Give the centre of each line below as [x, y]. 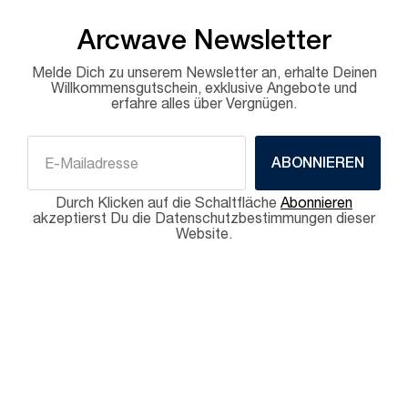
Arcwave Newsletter [204, 44]
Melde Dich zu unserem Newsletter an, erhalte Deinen [204, 75]
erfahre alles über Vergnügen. [204, 106]
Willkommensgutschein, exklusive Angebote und [204, 91]
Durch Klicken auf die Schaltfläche [168, 205]
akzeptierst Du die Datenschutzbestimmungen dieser [204, 221]
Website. [204, 236]
